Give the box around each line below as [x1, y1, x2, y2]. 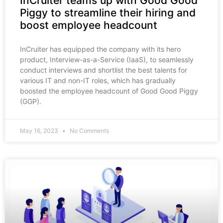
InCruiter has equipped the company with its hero [20, 45, 181, 54]
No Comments [68, 127, 109, 135]
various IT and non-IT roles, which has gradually [20, 76, 176, 85]
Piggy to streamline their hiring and [20, 6, 196, 19]
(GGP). [20, 97, 43, 106]
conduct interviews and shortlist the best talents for [20, 66, 187, 75]
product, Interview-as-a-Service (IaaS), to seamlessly [20, 55, 194, 64]
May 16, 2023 [20, 127, 60, 135]
